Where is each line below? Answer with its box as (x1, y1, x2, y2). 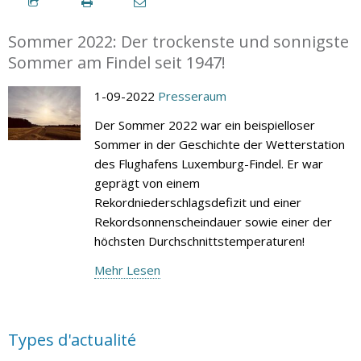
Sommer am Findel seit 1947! (8, 51, 226, 73)
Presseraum (157, 87, 226, 104)
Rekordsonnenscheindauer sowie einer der (93, 213, 332, 230)
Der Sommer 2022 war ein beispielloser (93, 116, 315, 133)
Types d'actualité (8, 328, 136, 351)
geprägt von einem (93, 174, 200, 191)
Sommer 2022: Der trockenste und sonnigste (8, 30, 349, 52)
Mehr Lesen (93, 261, 160, 278)
